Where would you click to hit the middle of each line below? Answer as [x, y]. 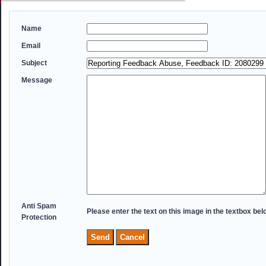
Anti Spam [39, 206]
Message [37, 80]
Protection [39, 217]
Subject [34, 63]
